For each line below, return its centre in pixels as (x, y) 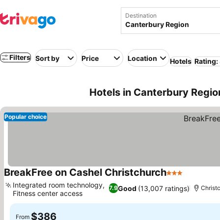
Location (142, 58)
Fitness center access (48, 193)
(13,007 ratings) (164, 188)
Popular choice (26, 117)
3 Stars (179, 178)
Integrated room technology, (59, 185)
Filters (20, 57)
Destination (141, 15)
